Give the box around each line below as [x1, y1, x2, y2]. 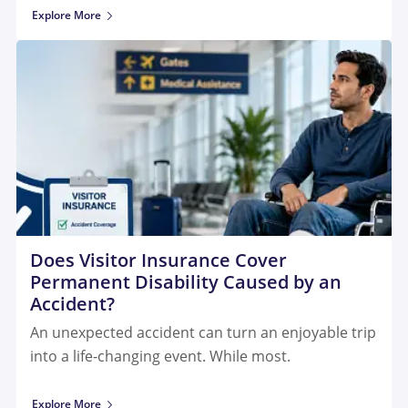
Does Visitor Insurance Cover [30, 247, 287, 272]
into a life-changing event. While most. [30, 345, 291, 366]
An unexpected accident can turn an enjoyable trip [30, 321, 376, 342]
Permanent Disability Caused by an [30, 269, 342, 294]
